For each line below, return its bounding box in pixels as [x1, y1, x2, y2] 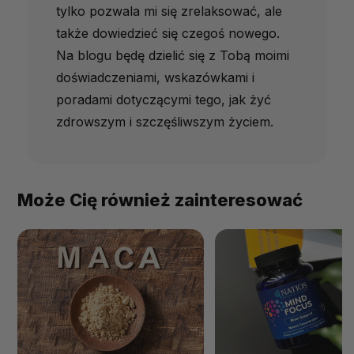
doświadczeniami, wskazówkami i [56, 70, 254, 86]
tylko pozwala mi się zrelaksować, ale [56, 3, 282, 20]
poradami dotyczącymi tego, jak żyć [56, 92, 271, 108]
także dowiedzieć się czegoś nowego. [56, 25, 280, 42]
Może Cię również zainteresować [17, 190, 303, 211]
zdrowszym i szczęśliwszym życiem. [56, 114, 273, 130]
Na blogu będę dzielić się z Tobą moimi [56, 47, 289, 64]
